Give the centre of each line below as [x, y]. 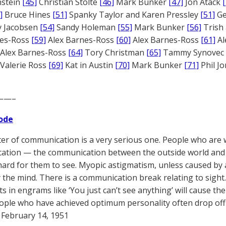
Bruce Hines [27, 15]
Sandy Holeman [86, 27]
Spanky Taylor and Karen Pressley [134, 15]
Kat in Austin [89, 65]
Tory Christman [115, 52]
